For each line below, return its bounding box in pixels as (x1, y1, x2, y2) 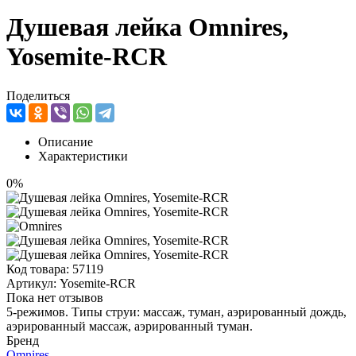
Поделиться (6, 88, 70, 103)
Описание (38, 134, 93, 149)
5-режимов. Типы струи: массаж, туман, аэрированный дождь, (6, 304, 346, 319)
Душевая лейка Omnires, (6, 13, 288, 42)
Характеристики (38, 149, 128, 163)
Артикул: (6, 276, 60, 290)
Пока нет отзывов (6, 290, 103, 304)
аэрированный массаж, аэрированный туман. (6, 319, 253, 333)
